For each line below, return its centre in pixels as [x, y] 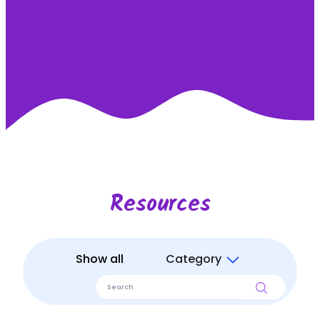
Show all [100, 259]
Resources [160, 205]
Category [195, 259]
